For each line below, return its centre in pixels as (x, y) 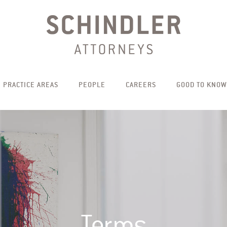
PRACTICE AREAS (30, 85)
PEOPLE (92, 85)
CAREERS (141, 85)
